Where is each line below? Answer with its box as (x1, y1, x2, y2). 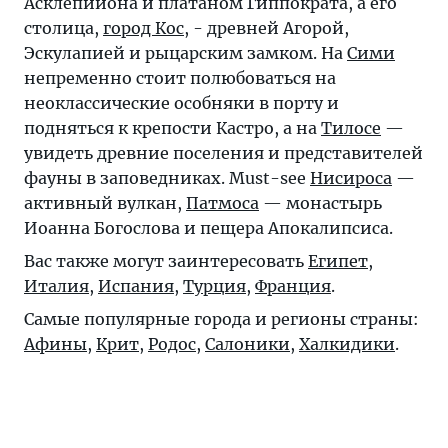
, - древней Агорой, (184, 18, 349, 39)
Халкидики (299, 334, 395, 355)
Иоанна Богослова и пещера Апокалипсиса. (24, 218, 393, 239)
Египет (308, 251, 368, 272)
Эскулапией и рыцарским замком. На (24, 43, 347, 64)
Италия (24, 276, 89, 297)
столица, (24, 18, 103, 39)
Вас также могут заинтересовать (24, 251, 308, 272)
